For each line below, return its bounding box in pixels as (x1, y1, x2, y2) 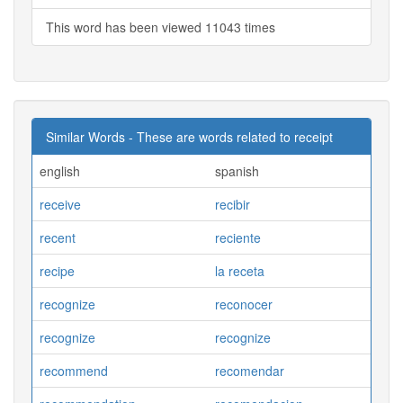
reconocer (215, 294, 273, 313)
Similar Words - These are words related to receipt (46, 127, 333, 146)
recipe (40, 261, 75, 280)
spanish (215, 161, 259, 180)
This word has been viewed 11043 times (46, 17, 275, 36)
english (40, 161, 80, 180)
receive (40, 194, 81, 213)
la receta (215, 261, 264, 280)
